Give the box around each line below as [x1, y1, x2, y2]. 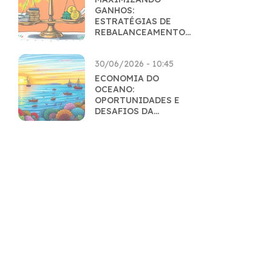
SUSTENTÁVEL [95, 127, 157, 138]
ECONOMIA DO [95, 73, 159, 84]
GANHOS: [95, 5, 134, 16]
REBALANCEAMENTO [95, 27, 185, 38]
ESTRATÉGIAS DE [95, 16, 171, 27]
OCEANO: [95, 84, 134, 95]
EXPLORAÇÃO [95, 117, 154, 127]
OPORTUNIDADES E [95, 95, 180, 106]
